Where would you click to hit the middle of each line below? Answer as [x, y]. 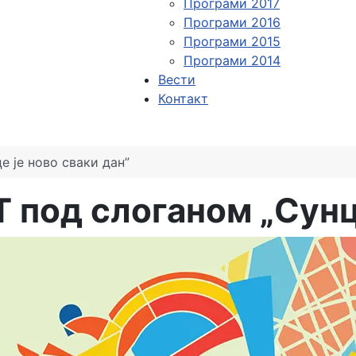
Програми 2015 [232, 41]
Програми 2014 [232, 60]
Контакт [183, 99]
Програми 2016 [232, 22]
